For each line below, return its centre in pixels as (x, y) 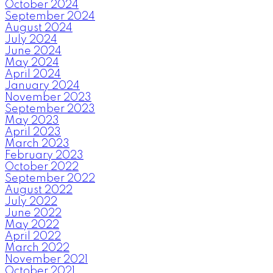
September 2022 (50, 178)
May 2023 (32, 120)
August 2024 (39, 28)
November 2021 (46, 259)
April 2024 (33, 74)
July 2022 (31, 201)
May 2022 (32, 225)
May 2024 (32, 62)
